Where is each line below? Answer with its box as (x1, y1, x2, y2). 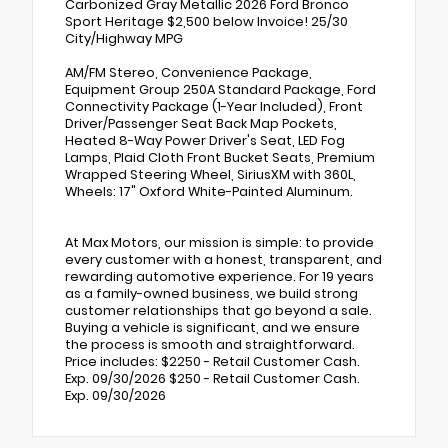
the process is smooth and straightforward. (65, 335, 355, 353)
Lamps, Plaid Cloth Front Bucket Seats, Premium (65, 148, 375, 166)
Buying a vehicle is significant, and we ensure (65, 318, 360, 336)
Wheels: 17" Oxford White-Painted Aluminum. (65, 182, 353, 200)
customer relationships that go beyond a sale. (65, 301, 372, 319)
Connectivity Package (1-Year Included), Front (65, 97, 363, 115)
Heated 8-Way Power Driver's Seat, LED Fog (65, 131, 345, 149)
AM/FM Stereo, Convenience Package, (65, 63, 312, 81)
